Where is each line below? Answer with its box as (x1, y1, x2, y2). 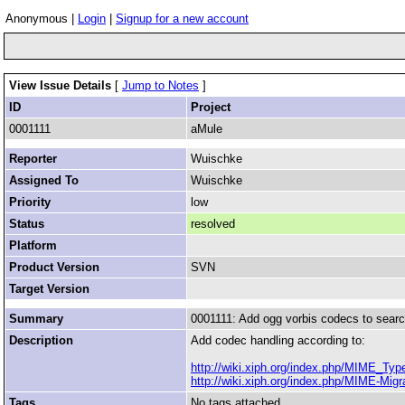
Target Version (9, 282, 89, 296)
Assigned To (9, 174, 79, 187)
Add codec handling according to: (191, 334, 365, 347)
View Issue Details (9, 79, 115, 92)
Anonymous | (5, 12, 78, 25)
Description (9, 334, 73, 347)
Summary (9, 312, 63, 325)
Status (9, 217, 44, 231)
